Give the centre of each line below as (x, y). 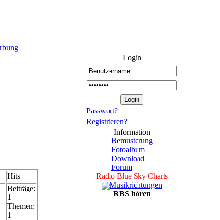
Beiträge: (21, 188)
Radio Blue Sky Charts (132, 176)
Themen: (21, 206)
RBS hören (132, 194)
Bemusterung (132, 141)
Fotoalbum (128, 150)
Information (132, 132)
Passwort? (102, 111)
